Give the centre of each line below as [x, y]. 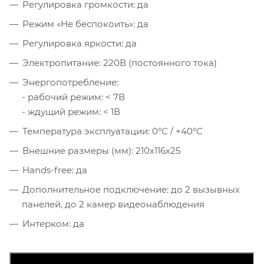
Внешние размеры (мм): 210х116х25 [101, 150]
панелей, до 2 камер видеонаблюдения [113, 204]
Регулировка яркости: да [80, 43]
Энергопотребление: [70, 82]
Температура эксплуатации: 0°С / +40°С [113, 131]
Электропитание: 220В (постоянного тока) [120, 62]
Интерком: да [53, 223]
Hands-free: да [55, 170]
